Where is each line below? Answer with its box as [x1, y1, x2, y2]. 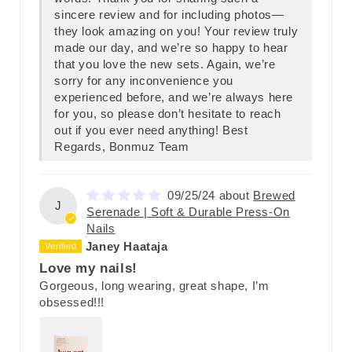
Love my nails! [39, 260, 137, 275]
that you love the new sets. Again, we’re [54, 57, 276, 71]
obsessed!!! [39, 295, 105, 309]
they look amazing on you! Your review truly [54, 24, 299, 38]
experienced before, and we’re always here [54, 90, 294, 104]
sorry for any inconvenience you [54, 74, 234, 88]
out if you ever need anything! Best [54, 123, 248, 137]
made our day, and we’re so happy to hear [54, 41, 288, 55]
